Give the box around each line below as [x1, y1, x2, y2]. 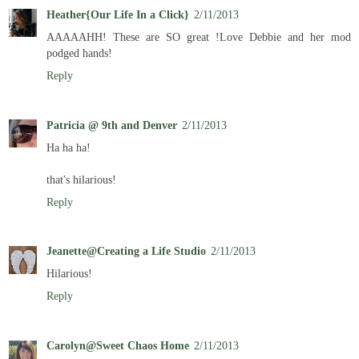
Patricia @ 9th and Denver [46, 118, 177, 131]
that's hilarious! [46, 172, 116, 186]
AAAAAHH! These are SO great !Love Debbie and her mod [46, 30, 351, 43]
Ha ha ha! [46, 140, 91, 154]
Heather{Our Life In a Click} [46, 7, 189, 21]
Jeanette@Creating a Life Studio [46, 244, 206, 258]
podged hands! [46, 46, 112, 59]
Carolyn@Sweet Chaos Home [46, 339, 189, 353]
